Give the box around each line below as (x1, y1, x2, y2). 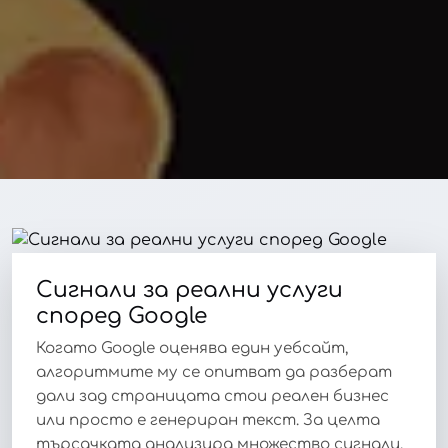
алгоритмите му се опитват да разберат (36, 363, 392, 381)
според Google (36, 303, 207, 328)
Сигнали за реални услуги (36, 277, 343, 302)
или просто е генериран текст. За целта (36, 411, 380, 429)
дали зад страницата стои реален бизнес (36, 387, 389, 405)
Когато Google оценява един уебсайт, (36, 339, 348, 357)
